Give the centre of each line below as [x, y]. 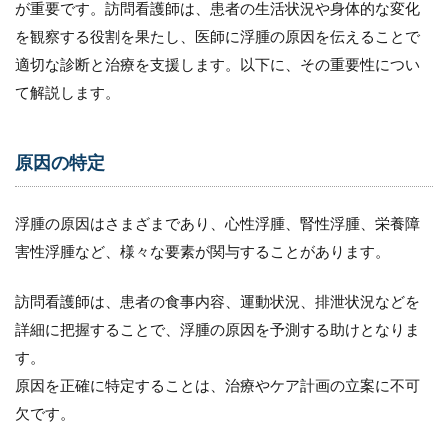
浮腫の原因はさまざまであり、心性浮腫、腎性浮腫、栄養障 [217, 223]
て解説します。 [67, 92]
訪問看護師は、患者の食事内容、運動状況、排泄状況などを [217, 301]
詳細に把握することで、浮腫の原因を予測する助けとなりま [217, 329]
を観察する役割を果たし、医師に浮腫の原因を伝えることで [217, 36]
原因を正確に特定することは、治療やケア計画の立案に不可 [217, 385]
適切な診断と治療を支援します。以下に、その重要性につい [217, 64]
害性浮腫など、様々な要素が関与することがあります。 [202, 251]
